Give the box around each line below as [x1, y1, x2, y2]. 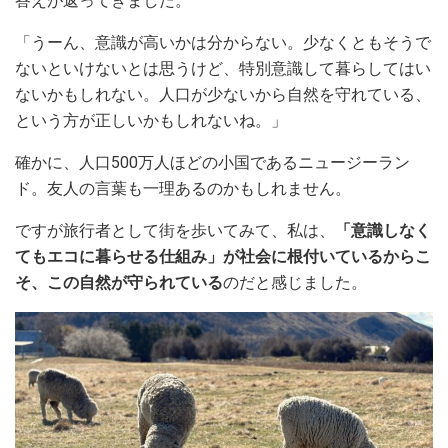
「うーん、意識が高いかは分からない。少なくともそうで [15, 32, 431, 52]
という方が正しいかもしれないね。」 [15, 110, 287, 130]
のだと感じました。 [223, 272, 367, 292]
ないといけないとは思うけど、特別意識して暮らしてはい [15, 58, 431, 78]
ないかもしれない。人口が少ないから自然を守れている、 [15, 84, 431, 104]
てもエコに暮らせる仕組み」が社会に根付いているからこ [15, 246, 431, 266]
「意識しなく [335, 220, 431, 240]
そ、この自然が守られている [15, 272, 223, 292]
